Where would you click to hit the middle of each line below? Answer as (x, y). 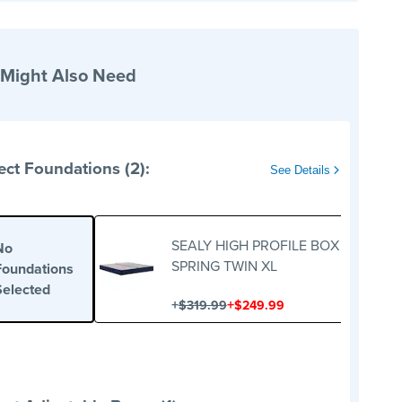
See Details (301, 170)
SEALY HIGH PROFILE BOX (255, 245)
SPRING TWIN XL (224, 266)
